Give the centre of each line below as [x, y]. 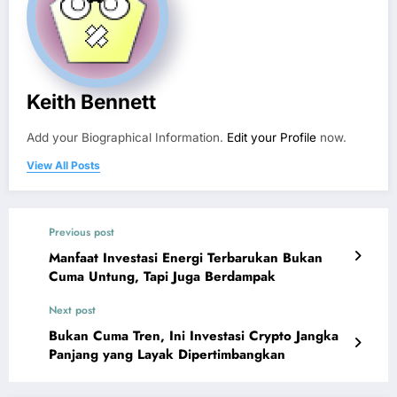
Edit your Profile [272, 138]
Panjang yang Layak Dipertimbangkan [167, 355]
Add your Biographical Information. [127, 138]
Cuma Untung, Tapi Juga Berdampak [162, 277]
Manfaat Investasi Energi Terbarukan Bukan [186, 258]
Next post [72, 311]
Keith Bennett [91, 102]
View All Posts [63, 166]
